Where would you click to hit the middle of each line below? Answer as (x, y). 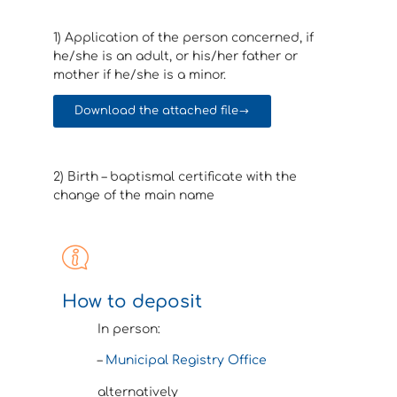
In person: (129, 329)
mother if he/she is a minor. (140, 75)
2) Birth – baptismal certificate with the (175, 176)
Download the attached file (156, 110)
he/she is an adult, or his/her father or (175, 57)
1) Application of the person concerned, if (183, 38)
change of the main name (134, 195)
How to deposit (132, 301)
